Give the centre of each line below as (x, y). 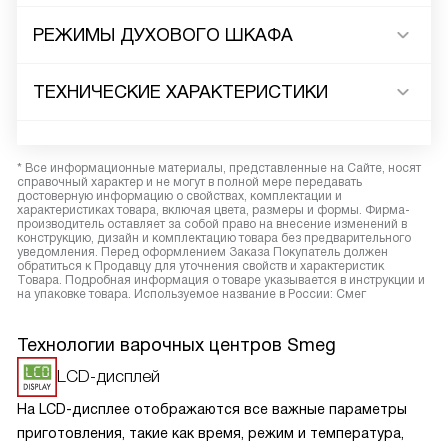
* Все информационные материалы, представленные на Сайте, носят (219, 168)
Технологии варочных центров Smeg (176, 345)
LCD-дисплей (108, 376)
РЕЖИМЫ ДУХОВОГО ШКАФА (163, 35)
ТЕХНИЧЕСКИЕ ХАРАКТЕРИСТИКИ (180, 92)
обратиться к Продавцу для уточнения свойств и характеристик (200, 266)
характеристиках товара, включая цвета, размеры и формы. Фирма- (213, 210)
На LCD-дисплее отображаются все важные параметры (212, 409)
